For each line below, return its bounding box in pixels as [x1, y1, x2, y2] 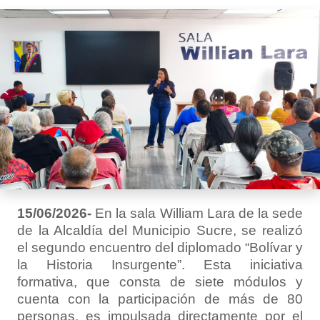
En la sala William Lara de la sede [91, 205, 303, 221]
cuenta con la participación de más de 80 [17, 291, 303, 306]
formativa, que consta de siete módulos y [17, 274, 303, 289]
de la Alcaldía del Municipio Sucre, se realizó [17, 222, 303, 238]
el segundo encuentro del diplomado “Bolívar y [17, 239, 303, 255]
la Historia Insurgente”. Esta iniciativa [17, 256, 303, 272]
